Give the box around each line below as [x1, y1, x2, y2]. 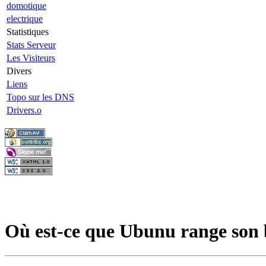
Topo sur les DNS [7, 92, 74, 102]
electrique [7, 14, 43, 24]
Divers [7, 66, 31, 76]
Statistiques [7, 27, 49, 37]
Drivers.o [7, 105, 42, 115]
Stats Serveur [7, 40, 56, 50]
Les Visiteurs [7, 53, 55, 63]
